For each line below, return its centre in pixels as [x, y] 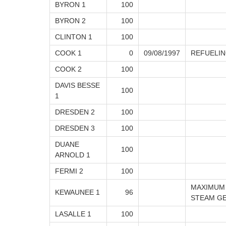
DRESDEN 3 [75, 128]
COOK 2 [68, 69]
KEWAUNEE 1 [77, 192]
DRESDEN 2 [75, 112]
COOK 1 [68, 53]
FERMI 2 [69, 171]
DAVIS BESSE [77, 86]
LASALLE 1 [73, 214]
